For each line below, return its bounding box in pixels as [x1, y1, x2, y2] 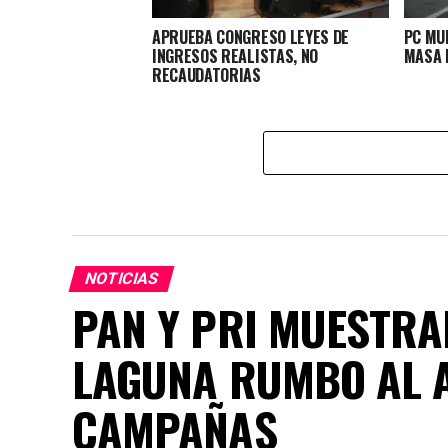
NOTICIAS [82, 268, 161, 288]
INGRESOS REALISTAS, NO [152, 43, 318, 68]
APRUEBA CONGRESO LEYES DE [152, 24, 349, 49]
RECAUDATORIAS [152, 62, 261, 87]
